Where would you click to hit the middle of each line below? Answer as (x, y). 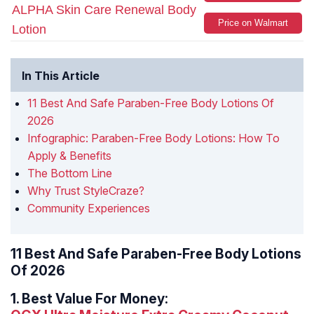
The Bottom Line (70, 173)
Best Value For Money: (95, 299)
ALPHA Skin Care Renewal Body (104, 10)
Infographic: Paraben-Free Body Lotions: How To (153, 138)
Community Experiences (89, 209)
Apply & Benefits (69, 156)
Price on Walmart (253, 23)
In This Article (61, 76)
